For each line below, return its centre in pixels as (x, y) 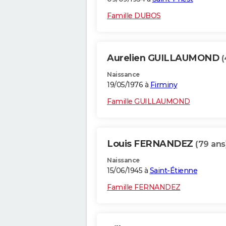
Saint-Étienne (173, 171)
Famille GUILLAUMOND (149, 102)
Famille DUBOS (134, 16)
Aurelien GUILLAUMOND (164, 58)
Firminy (163, 85)
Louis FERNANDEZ (151, 144)
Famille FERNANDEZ (144, 187)
